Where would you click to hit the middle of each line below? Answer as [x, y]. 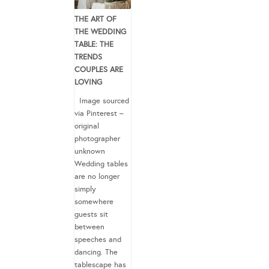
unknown [90, 151]
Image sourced [102, 101]
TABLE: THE [94, 44]
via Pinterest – [99, 113]
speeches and [98, 239]
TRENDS [88, 57]
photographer [97, 138]
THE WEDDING [100, 32]
